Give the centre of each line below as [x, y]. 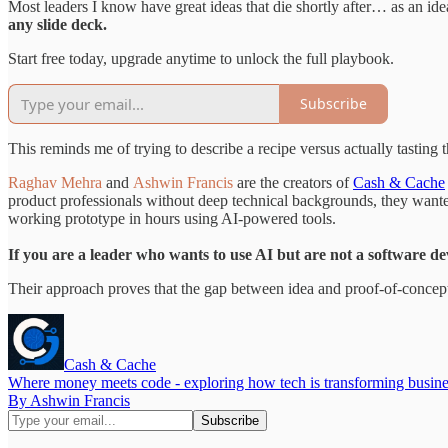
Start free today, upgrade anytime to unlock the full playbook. [201, 58]
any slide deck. [57, 24]
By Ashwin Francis [69, 400]
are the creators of [293, 182]
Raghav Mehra [55, 182]
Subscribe [333, 104]
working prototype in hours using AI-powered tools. [172, 218]
